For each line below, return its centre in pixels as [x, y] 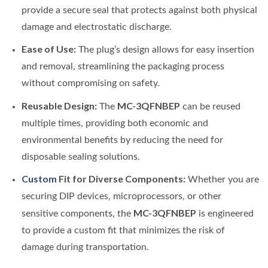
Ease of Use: [48, 49]
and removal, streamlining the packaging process [123, 67]
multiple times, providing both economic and [115, 123]
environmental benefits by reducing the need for [122, 140]
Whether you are [222, 180]
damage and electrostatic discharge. [96, 27]
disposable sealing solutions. [80, 156]
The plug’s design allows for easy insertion [165, 50]
